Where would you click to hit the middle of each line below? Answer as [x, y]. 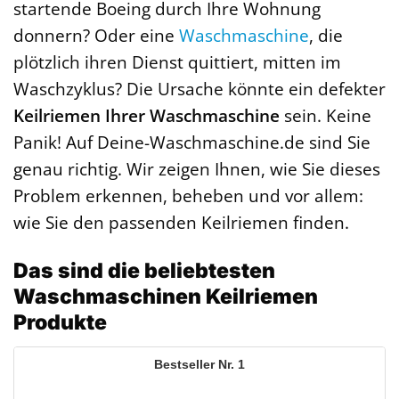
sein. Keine [326, 116]
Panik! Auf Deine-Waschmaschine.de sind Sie [192, 142]
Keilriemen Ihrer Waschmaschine [147, 116]
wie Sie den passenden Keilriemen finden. [181, 223]
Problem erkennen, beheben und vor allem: [188, 196]
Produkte [60, 323]
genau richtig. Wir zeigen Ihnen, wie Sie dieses [197, 169]
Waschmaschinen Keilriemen [166, 297]
